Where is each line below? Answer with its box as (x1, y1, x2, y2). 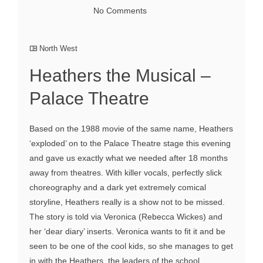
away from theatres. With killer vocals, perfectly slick (29, 167, 222, 177)
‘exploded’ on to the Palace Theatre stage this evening (29, 138, 231, 148)
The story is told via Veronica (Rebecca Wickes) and (29, 211, 222, 221)
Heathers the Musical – (29, 65, 211, 85)
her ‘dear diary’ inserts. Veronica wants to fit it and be (29, 226, 225, 236)
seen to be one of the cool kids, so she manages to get (29, 241, 233, 251)
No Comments (93, 5, 147, 15)
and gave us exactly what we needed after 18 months (29, 153, 228, 163)
